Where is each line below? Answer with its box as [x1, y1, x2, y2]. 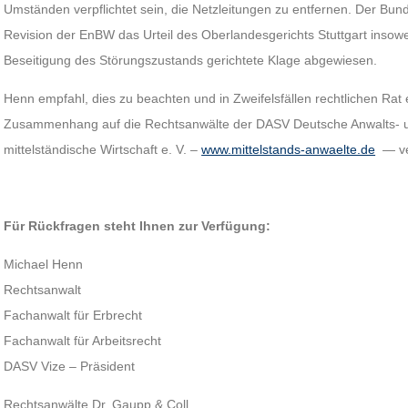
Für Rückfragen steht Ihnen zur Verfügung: [4, 219, 271, 233]
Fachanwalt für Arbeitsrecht [4, 333, 162, 348]
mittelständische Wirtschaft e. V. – [4, 142, 202, 157]
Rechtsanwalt [4, 282, 82, 297]
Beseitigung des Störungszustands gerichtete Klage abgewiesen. [4, 53, 378, 67]
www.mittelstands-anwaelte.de [201, 142, 376, 157]
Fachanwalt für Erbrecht [4, 308, 143, 322]
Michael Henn [4, 257, 84, 271]
